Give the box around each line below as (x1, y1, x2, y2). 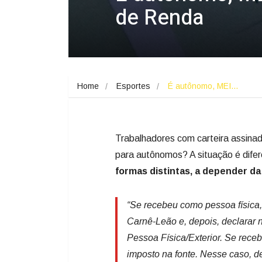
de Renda (115, 2, 204, 34)
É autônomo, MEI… (168, 81, 239, 91)
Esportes (116, 81, 150, 91)
